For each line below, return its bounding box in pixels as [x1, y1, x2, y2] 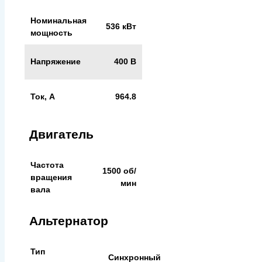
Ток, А [30, 91, 55, 101]
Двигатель [29, 127, 94, 141]
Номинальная [30, 15, 87, 25]
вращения [30, 172, 72, 182]
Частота [30, 160, 64, 170]
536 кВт [106, 22, 136, 32]
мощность [30, 27, 73, 37]
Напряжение [30, 56, 81, 66]
